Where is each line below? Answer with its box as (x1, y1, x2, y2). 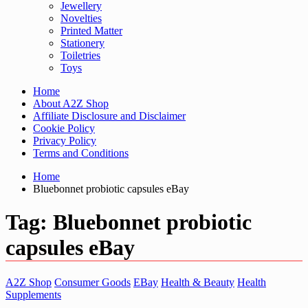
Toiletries (60, 49, 100, 61)
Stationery (60, 37, 104, 49)
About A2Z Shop (33, 98, 109, 109)
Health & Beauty (161, 276, 234, 288)
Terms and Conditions (33, 147, 129, 159)
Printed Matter (60, 25, 122, 36)
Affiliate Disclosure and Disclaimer (33, 110, 186, 122)
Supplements (5, 288, 61, 300)
